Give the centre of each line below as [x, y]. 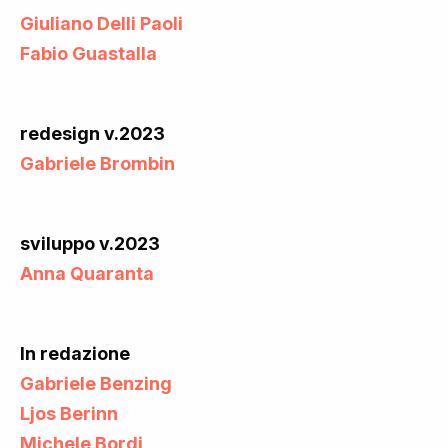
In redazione [75, 353]
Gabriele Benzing [96, 383]
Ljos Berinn [69, 413]
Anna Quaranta [87, 273]
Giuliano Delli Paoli [101, 23]
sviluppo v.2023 [90, 243]
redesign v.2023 [92, 133]
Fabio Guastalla [88, 53]
